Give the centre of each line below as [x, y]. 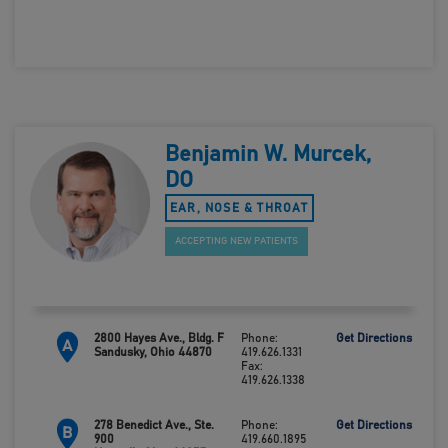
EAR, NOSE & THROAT [239, 208]
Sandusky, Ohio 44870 [153, 352]
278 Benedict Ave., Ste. [154, 425]
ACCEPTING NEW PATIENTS [236, 241]
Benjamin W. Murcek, [268, 155]
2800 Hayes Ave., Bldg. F [159, 338]
